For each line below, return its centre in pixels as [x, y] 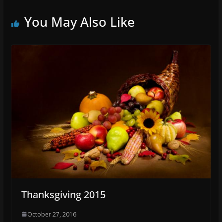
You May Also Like [79, 22]
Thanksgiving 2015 [63, 194]
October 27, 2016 [52, 214]
